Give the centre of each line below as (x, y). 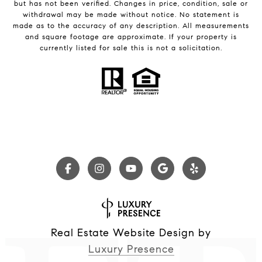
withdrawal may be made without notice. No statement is (131, 15)
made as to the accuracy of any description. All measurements (131, 26)
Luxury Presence (131, 249)
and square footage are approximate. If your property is (131, 37)
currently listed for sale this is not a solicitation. (131, 48)
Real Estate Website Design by (131, 233)
